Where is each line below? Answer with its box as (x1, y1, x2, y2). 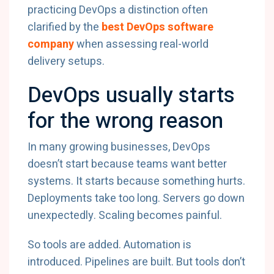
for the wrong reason (28, 105, 223, 137)
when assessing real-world (74, 36, 209, 53)
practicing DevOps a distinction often (28, 2, 208, 18)
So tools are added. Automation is (28, 237, 191, 253)
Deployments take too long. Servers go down (28, 190, 245, 207)
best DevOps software (102, 19, 213, 35)
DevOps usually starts (28, 80, 235, 111)
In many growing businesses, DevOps (28, 139, 210, 155)
